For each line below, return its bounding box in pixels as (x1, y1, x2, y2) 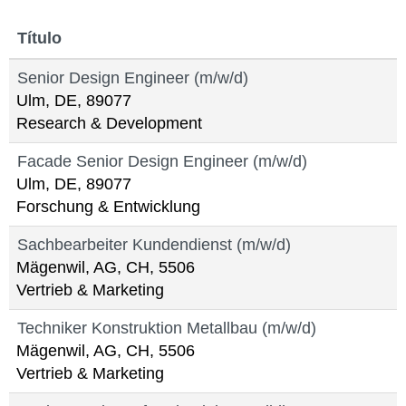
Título (17, 29, 62, 47)
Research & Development (16, 114, 202, 132)
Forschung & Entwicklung (16, 198, 200, 216)
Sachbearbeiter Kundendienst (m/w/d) (17, 236, 291, 254)
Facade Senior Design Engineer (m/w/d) (17, 152, 307, 170)
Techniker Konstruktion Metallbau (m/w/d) (17, 319, 316, 337)
